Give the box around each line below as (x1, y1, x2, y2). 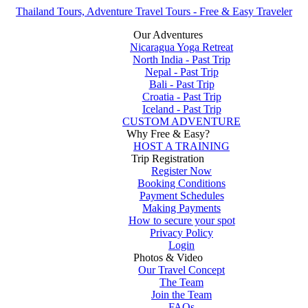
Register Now (151, 165, 212, 177)
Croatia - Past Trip (142, 91, 221, 102)
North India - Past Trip (133, 54, 230, 65)
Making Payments (142, 202, 221, 214)
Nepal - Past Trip (144, 66, 219, 78)
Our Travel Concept (138, 264, 225, 276)
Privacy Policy (150, 227, 213, 239)
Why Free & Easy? (126, 128, 210, 140)
